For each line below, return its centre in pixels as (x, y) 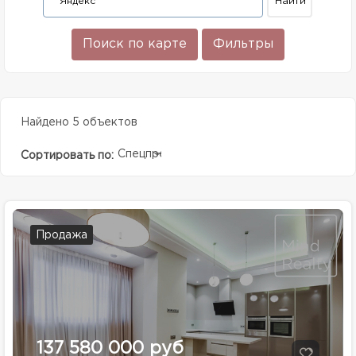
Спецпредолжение (170, 154)
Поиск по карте (134, 44)
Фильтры (243, 44)
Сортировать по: (67, 156)
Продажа (62, 235)
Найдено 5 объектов (79, 122)
